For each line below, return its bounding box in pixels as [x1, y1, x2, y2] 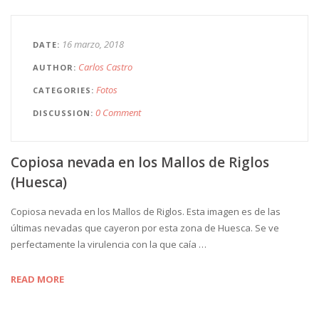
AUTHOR [33, 62, 73, 73]
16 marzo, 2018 [62, 38, 124, 51]
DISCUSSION [33, 108, 90, 119]
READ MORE [11, 273, 64, 286]
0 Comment [95, 106, 141, 120]
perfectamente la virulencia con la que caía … [11, 238, 206, 251]
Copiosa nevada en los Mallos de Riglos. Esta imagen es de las [11, 205, 281, 219]
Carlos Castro [78, 61, 132, 74]
